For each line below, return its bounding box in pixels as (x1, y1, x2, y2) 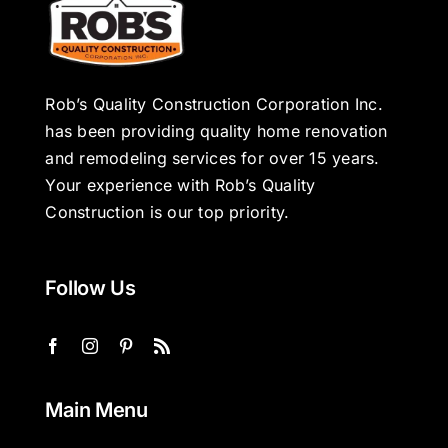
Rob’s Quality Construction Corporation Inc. (45, 94, 383, 115)
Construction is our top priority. (45, 202, 290, 223)
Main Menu (45, 397, 148, 422)
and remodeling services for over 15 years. (45, 148, 380, 169)
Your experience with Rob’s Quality (45, 175, 316, 196)
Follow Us (45, 275, 136, 300)
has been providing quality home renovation (45, 121, 388, 142)
